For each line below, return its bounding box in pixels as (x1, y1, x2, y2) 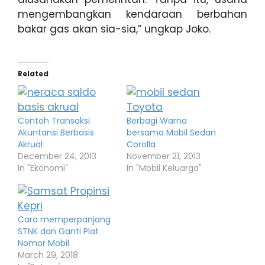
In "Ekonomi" (18, 161, 68, 174)
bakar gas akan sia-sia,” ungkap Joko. (18, 22, 211, 36)
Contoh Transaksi (18, 114, 90, 127)
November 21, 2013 (127, 150, 201, 162)
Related (18, 68, 49, 79)
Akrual (18, 138, 43, 150)
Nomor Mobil (18, 237, 69, 249)
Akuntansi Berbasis (18, 126, 94, 138)
